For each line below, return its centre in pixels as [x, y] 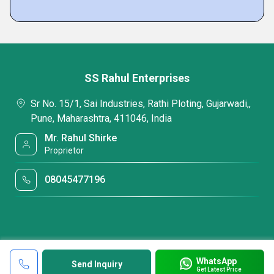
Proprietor [65, 150]
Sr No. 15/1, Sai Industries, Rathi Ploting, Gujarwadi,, [141, 104]
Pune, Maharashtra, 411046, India [101, 118]
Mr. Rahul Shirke [81, 138]
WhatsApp [216, 261]
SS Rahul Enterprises [137, 78]
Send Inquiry [97, 264]
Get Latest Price [219, 269]
